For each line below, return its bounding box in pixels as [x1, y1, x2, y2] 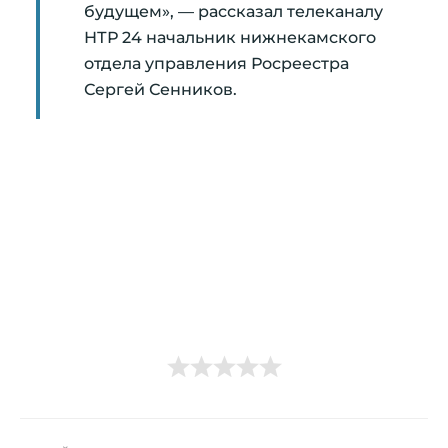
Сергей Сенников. [84, 79, 237, 99]
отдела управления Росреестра [84, 53, 349, 73]
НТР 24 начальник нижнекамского [84, 27, 376, 47]
